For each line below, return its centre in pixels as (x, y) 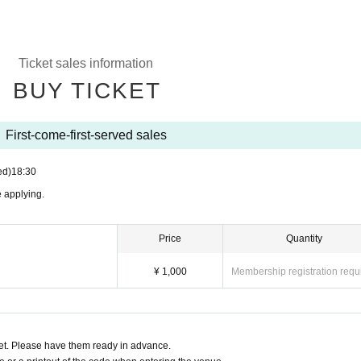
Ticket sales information (86, 63)
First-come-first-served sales (86, 135)
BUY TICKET (87, 91)
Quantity (304, 239)
